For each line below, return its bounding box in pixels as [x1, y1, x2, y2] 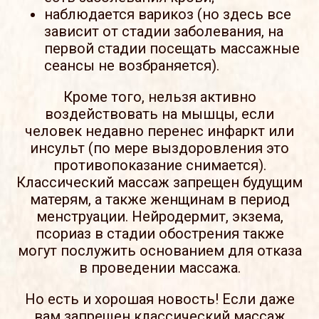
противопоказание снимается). [53, 156, 266, 174]
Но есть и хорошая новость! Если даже [24, 290, 295, 308]
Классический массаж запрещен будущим [16, 173, 303, 191]
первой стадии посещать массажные [44, 39, 300, 57]
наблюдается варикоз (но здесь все [44, 5, 292, 23]
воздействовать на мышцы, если [45, 105, 274, 122]
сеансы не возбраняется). [44, 56, 220, 74]
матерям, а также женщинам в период [29, 190, 290, 208]
